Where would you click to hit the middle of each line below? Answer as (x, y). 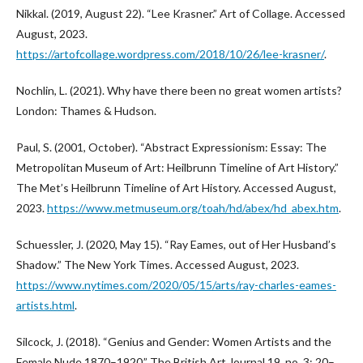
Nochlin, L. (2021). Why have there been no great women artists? (179, 90)
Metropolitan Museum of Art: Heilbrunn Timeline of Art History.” (177, 167)
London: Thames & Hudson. (86, 111)
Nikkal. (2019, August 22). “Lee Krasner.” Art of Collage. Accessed (181, 13)
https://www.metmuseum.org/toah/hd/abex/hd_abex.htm (193, 208)
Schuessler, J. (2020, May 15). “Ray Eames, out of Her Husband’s (176, 244)
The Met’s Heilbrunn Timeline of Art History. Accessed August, (176, 188)
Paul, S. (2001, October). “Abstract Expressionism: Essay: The (171, 147)
